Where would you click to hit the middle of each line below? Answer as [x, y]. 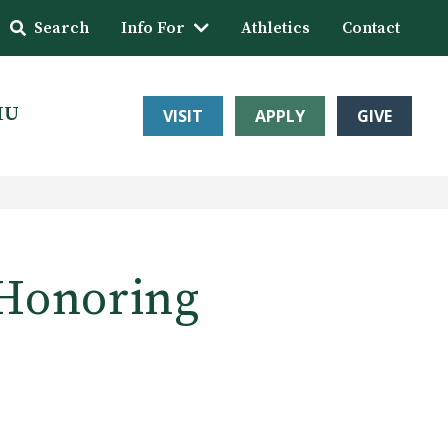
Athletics [275, 28]
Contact [371, 28]
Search [61, 28]
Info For [153, 28]
